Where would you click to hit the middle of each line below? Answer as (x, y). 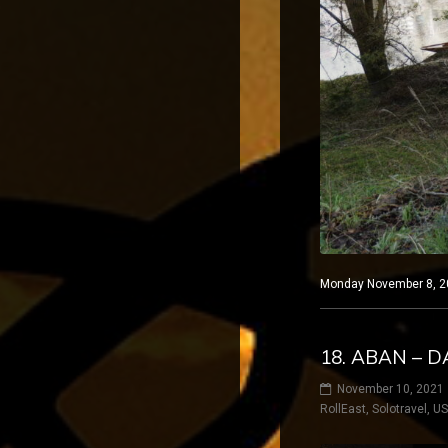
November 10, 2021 (390, 388)
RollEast (343, 408)
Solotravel (399, 408)
